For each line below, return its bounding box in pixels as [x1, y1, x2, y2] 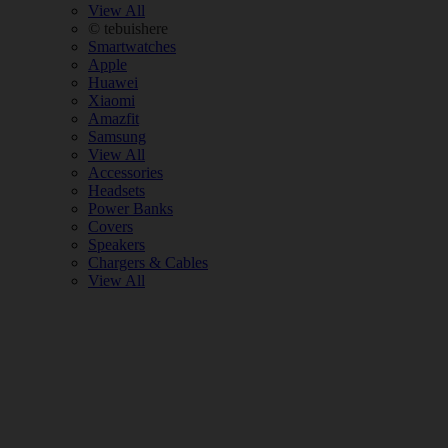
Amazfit [88, 110, 139, 127]
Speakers [88, 236, 145, 253]
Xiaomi [88, 92, 135, 109]
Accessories [88, 164, 163, 181]
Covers [88, 218, 133, 235]
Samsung [88, 128, 146, 145]
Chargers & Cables [88, 254, 208, 271]
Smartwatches [88, 38, 176, 55]
